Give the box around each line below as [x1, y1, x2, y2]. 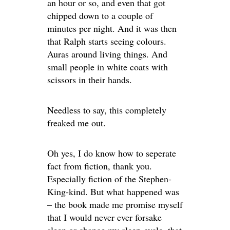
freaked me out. [47, 116, 106, 129]
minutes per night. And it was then [47, 22, 177, 34]
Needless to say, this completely [47, 103, 166, 116]
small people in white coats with [47, 60, 168, 73]
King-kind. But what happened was [47, 185, 179, 198]
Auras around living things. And [47, 47, 167, 60]
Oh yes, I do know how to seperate [47, 146, 176, 159]
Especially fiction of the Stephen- [47, 172, 171, 185]
